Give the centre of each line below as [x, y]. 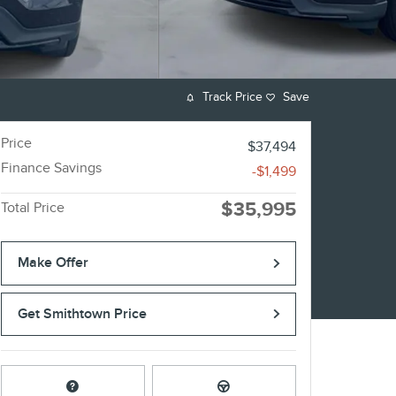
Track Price [232, 97]
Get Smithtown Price [82, 313]
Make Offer [53, 263]
